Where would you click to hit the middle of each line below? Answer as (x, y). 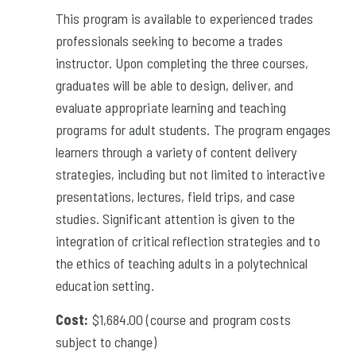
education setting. (105, 285)
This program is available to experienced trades (185, 18)
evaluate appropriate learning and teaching (171, 107)
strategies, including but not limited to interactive (190, 174)
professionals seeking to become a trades (169, 40)
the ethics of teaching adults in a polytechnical (182, 263)
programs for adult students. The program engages (193, 129)
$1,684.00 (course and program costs (191, 319)
